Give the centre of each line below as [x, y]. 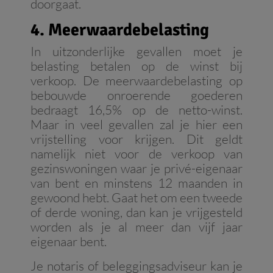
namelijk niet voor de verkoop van [136, 154]
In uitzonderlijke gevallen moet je [136, 51]
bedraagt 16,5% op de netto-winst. [136, 110]
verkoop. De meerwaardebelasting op [136, 81]
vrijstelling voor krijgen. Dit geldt [136, 139]
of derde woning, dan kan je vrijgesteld [136, 212]
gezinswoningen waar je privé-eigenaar [136, 168]
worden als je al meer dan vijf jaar [136, 227]
